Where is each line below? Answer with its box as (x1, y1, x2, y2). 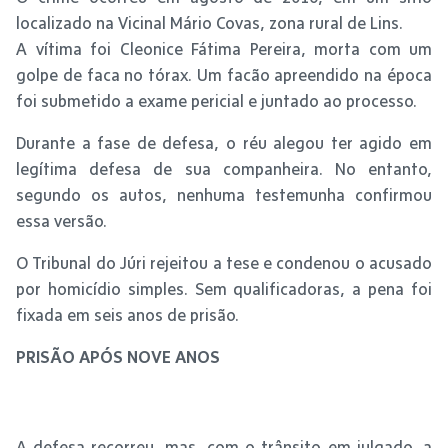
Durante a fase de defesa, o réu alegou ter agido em (16, 133, 432, 152)
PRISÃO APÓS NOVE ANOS (16, 347, 220, 366)
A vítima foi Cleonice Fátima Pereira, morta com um (16, 39, 432, 58)
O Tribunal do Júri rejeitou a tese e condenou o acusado (16, 253, 432, 272)
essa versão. (16, 211, 107, 230)
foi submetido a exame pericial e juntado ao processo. (16, 91, 417, 110)
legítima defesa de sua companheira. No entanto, (16, 159, 432, 178)
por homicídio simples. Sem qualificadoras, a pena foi (16, 279, 432, 298)
